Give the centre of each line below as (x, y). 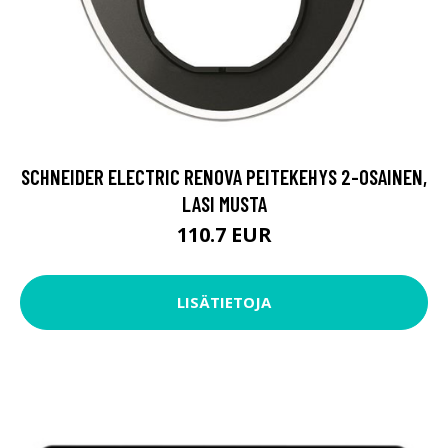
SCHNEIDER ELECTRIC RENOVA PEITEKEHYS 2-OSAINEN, (224, 176)
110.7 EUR (224, 234)
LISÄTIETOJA (224, 302)
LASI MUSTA (224, 203)
